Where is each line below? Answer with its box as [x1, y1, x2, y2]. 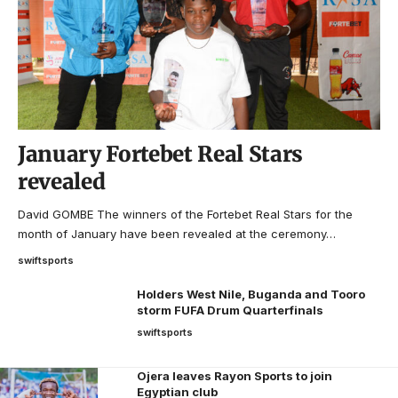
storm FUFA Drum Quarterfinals [137, 303, 323, 318]
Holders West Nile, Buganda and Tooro [137, 287, 365, 302]
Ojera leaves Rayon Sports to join [137, 369, 332, 384]
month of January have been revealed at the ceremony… [18, 227, 336, 242]
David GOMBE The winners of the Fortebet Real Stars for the [18, 207, 353, 222]
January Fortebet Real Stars [18, 140, 303, 169]
